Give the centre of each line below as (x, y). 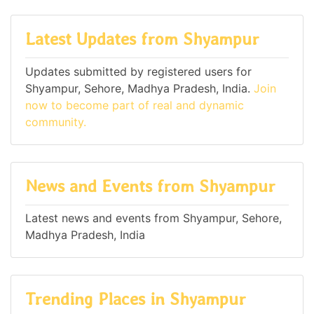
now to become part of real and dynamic (135, 105)
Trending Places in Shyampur (136, 299)
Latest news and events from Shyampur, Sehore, (153, 218)
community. (56, 122)
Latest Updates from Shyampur (142, 39)
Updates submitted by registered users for (138, 71)
